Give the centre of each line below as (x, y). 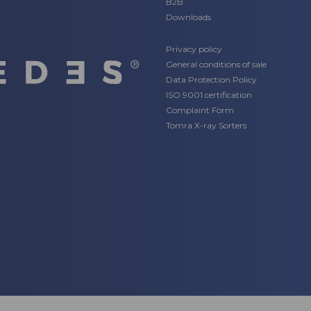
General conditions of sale (216, 64)
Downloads (188, 17)
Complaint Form (200, 110)
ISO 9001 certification (209, 95)
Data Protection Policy (211, 79)
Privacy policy (194, 49)
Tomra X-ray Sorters (206, 125)
